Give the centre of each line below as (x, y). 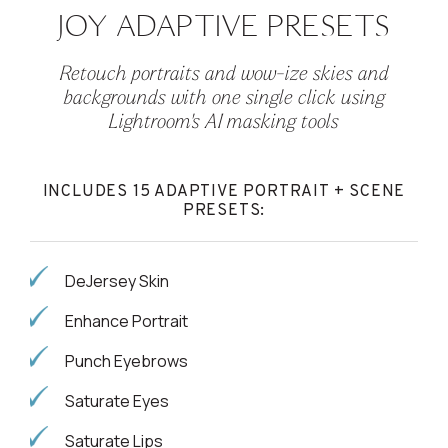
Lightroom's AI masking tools (224, 123)
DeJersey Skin (117, 281)
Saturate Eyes (117, 401)
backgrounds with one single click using (224, 99)
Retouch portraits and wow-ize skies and (224, 75)
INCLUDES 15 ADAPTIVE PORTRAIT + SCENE (224, 192)
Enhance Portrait (126, 321)
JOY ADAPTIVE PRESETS (224, 26)
